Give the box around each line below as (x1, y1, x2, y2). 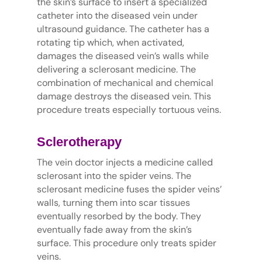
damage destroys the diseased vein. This (36, 90, 211, 103)
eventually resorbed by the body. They (36, 210, 201, 223)
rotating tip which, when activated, (36, 36, 184, 49)
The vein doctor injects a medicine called (36, 156, 213, 169)
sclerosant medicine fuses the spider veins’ (36, 183, 222, 196)
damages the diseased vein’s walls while (36, 50, 209, 63)
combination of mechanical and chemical (36, 77, 213, 89)
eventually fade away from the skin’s (36, 223, 192, 236)
